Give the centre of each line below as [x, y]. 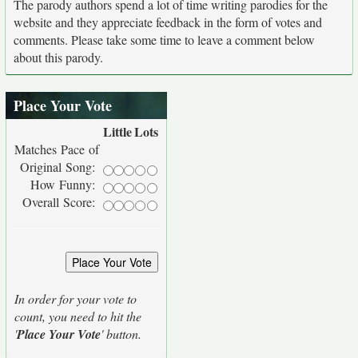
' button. [121, 334]
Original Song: [60, 167]
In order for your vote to [76, 298]
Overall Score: [61, 202]
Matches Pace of [57, 149]
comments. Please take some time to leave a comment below [164, 40]
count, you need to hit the [78, 316]
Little [117, 131]
